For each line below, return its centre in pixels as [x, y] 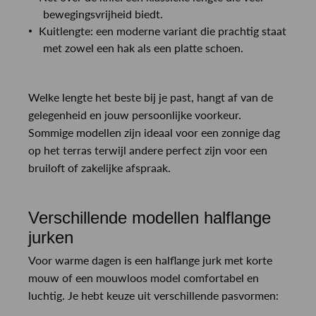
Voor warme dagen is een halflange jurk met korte [150, 260]
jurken [51, 237]
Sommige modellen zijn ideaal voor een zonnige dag [154, 132]
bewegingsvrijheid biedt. [103, 13]
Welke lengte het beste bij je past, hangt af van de [151, 97]
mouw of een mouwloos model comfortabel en [144, 277]
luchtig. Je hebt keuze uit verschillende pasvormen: [153, 295]
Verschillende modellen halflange [150, 217]
